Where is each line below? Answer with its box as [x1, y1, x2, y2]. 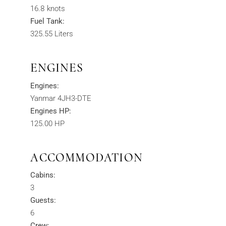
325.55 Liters [30, 29, 74, 39]
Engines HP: [30, 106, 72, 116]
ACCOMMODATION [30, 150, 143, 165]
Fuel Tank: [30, 17, 65, 26]
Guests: [30, 196, 56, 205]
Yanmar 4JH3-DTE [30, 93, 92, 103]
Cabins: [30, 171, 56, 180]
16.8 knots [30, 4, 66, 14]
